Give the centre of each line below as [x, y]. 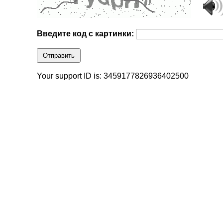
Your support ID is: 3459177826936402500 [113, 76]
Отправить [59, 56]
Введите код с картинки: [87, 34]
